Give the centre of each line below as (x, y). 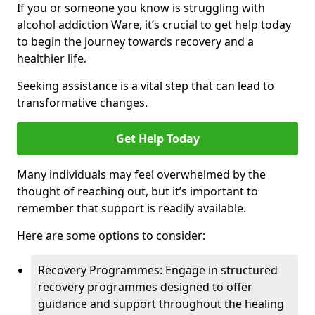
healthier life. (52, 58)
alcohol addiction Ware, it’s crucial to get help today (154, 25)
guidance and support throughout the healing (161, 304)
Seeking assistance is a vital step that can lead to (146, 86)
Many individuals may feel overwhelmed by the (141, 174)
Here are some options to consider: (111, 236)
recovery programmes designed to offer (145, 287)
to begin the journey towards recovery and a (135, 41)
